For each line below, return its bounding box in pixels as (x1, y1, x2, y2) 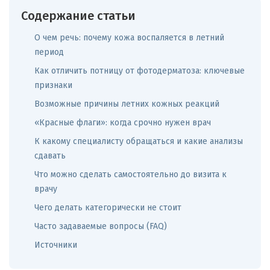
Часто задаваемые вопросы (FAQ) (34, 221, 167, 232)
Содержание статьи (21, 8, 136, 24)
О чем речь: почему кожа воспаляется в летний (34, 33, 224, 43)
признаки (34, 80, 72, 91)
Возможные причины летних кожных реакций (34, 99, 219, 110)
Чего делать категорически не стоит (34, 202, 181, 213)
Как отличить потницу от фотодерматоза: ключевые (34, 66, 245, 77)
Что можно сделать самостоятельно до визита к (34, 169, 227, 180)
